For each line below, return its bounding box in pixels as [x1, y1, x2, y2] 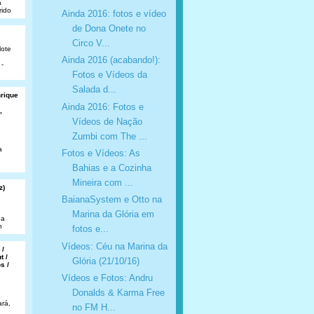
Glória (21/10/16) [71, 255, 139, 266]
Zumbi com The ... [71, 130, 147, 142]
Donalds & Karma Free [71, 287, 165, 298]
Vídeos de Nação [71, 116, 142, 127]
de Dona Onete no [71, 23, 146, 34]
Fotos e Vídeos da [71, 69, 147, 81]
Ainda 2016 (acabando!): [61, 55, 161, 66]
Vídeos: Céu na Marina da [61, 240, 168, 252]
